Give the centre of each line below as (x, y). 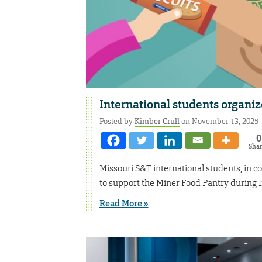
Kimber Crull (157, 121)
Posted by (117, 121)
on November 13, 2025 (219, 121)
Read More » (124, 204)
